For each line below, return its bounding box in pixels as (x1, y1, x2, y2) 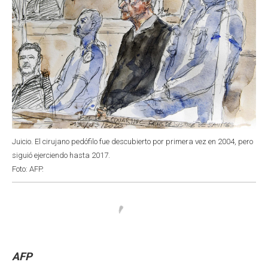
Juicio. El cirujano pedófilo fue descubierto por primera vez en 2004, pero (12, 136, 253, 146)
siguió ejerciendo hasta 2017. (12, 150, 110, 160)
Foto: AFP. (12, 164, 44, 173)
